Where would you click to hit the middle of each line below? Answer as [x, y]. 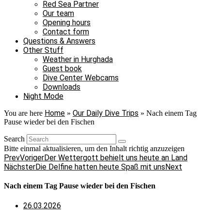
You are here [24, 113]
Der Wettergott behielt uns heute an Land [116, 158]
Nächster [20, 167]
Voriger [32, 158]
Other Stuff [43, 50]
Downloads [62, 87]
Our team [58, 13]
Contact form [66, 32]
